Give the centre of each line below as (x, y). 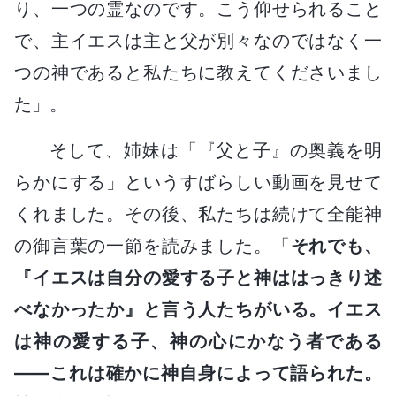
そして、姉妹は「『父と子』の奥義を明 (216, 150)
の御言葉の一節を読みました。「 (152, 245)
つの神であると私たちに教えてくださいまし (198, 72)
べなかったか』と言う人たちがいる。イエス (198, 309)
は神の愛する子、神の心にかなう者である (198, 341)
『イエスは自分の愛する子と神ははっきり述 (198, 277)
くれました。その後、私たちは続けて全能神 (198, 213)
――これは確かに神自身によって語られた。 (198, 373)
